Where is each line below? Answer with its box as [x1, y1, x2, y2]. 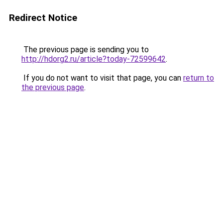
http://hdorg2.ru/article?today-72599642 [21, 54, 166, 64]
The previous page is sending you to [21, 45, 149, 54]
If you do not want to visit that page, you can [21, 73, 183, 83]
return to [183, 73, 214, 83]
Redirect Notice [9, 12, 77, 23]
